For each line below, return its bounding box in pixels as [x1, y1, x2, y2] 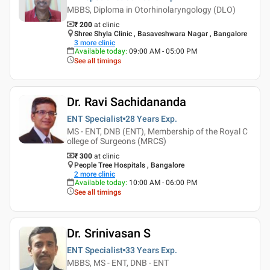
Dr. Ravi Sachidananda [67, 94, 186, 109]
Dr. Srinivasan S [67, 225, 151, 240]
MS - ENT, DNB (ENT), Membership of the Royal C [67, 126, 248, 136]
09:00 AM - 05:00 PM [129, 46, 197, 55]
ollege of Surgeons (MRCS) [67, 136, 166, 146]
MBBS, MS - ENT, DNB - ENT [67, 257, 169, 268]
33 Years [125, 245, 159, 255]
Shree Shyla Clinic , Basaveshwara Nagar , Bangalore [74, 29, 247, 38]
